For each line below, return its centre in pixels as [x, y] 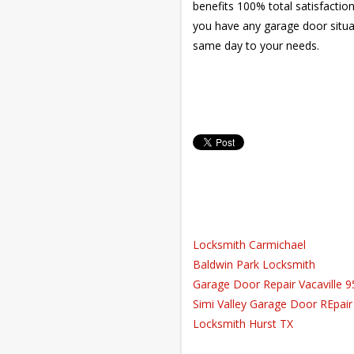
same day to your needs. [256, 45]
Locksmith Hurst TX [243, 324]
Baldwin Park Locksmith [254, 264]
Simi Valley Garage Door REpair [272, 304]
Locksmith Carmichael [249, 245]
